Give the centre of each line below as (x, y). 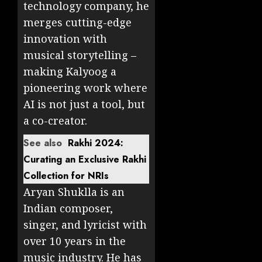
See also (43, 143)
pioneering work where (85, 88)
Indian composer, (68, 208)
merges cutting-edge (77, 23)
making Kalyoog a (70, 72)
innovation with (65, 39)
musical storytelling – (80, 55)
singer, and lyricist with (85, 225)
